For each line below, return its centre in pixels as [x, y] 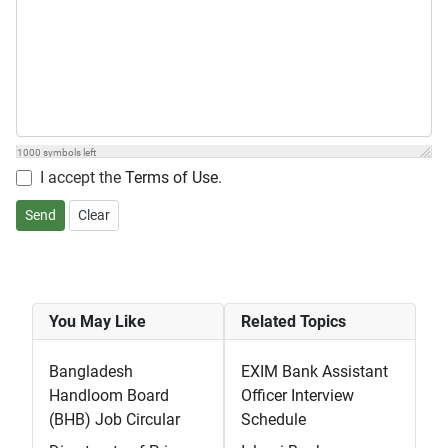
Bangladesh [91, 372]
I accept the [82, 178]
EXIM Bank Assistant [314, 372]
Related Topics [293, 322]
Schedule [273, 420]
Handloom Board [109, 396]
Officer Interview [297, 396]
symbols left [68, 153]
